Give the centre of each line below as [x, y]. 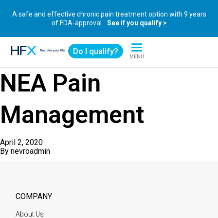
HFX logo [25, 59]
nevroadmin [30, 151]
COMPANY [34, 196]
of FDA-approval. [78, 23]
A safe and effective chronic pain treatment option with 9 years [109, 14]
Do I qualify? [96, 51]
